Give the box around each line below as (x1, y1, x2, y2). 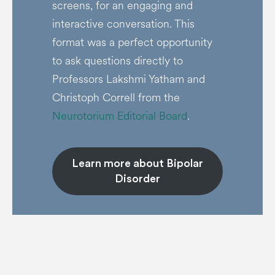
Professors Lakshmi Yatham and (52, 71, 205, 87)
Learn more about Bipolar (72, 158, 203, 169)
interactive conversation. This (52, 16, 195, 32)
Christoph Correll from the (52, 90, 180, 106)
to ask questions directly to (52, 53, 183, 69)
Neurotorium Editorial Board (52, 108, 187, 124)
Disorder (115, 173, 160, 184)
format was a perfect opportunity (52, 34, 212, 50)
